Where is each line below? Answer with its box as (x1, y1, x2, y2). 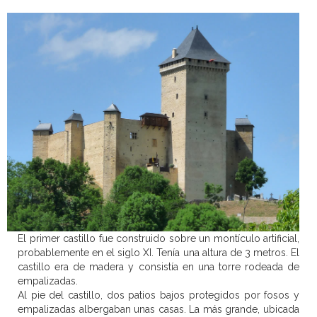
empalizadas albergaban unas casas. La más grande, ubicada (18, 304, 299, 316)
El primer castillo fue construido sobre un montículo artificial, (18, 233, 299, 245)
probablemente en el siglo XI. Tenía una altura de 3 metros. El (18, 247, 299, 259)
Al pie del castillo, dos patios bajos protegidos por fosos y (18, 289, 299, 301)
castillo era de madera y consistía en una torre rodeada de (18, 261, 299, 273)
